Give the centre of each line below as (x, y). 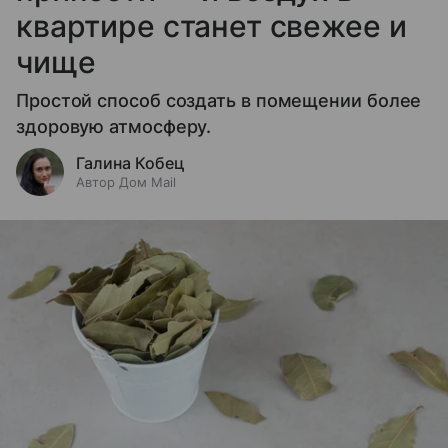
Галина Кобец (130, 163)
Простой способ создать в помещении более (219, 101)
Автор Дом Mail (126, 182)
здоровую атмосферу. (114, 127)
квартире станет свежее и (211, 26)
